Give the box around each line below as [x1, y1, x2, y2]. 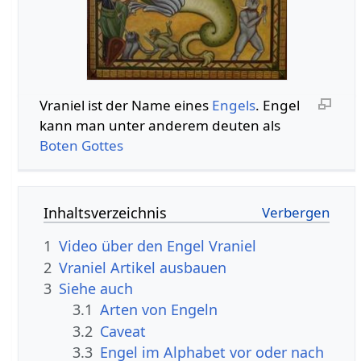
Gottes [81, 135, 123, 155]
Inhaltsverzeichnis [44, 203, 168, 223]
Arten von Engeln [100, 300, 218, 320]
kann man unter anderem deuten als [39, 115, 280, 135]
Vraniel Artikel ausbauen [59, 257, 227, 277]
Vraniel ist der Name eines [39, 95, 212, 114]
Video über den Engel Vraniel [59, 236, 257, 256]
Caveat [100, 321, 147, 341]
